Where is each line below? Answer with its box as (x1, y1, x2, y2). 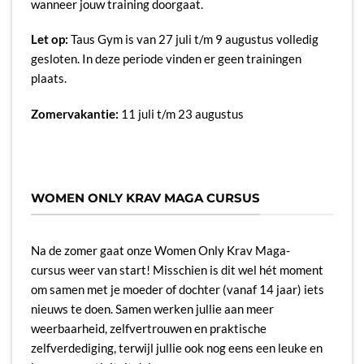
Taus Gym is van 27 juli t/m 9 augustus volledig (67, 32, 318, 47)
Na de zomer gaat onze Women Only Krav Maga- (30, 242, 290, 258)
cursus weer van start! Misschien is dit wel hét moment (30, 262, 323, 277)
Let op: (30, 32, 68, 47)
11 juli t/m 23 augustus (118, 106, 244, 121)
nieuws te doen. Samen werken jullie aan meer (30, 301, 274, 316)
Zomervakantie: (30, 106, 119, 121)
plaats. (30, 71, 67, 86)
